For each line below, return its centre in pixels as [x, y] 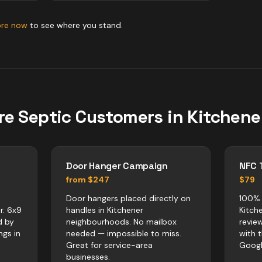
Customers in [129, 117]
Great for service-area [109, 245]
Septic [45, 117]
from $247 [88, 180]
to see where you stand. [75, 25]
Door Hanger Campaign [117, 166]
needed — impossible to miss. [124, 233]
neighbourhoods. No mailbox [121, 222]
